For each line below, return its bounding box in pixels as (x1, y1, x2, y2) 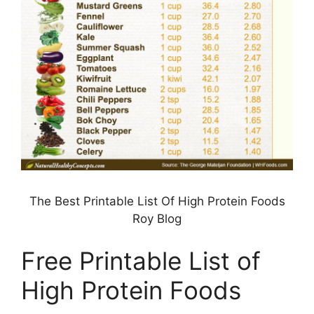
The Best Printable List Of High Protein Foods (29, 194, 285, 209)
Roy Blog (132, 212, 182, 226)
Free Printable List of (21, 245, 261, 275)
